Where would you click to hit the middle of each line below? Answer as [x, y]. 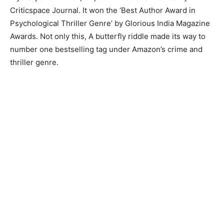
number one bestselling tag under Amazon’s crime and [106, 49]
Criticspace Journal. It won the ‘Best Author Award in [103, 10]
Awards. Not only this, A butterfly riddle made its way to [108, 36]
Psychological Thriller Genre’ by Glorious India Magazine [110, 23]
